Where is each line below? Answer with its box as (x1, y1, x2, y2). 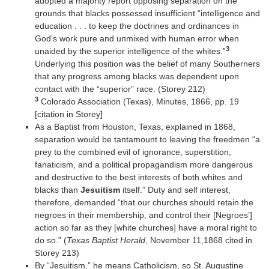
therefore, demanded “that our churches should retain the (34, 198, 253, 208)
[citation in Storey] (34, 109, 103, 119)
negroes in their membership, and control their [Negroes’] (34, 210, 252, 220)
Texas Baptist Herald (66, 235, 145, 246)
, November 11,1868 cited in (145, 235, 252, 246)
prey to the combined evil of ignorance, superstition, (34, 147, 231, 157)
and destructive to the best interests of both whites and (34, 172, 243, 183)
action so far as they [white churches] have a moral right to (34, 223, 257, 233)
